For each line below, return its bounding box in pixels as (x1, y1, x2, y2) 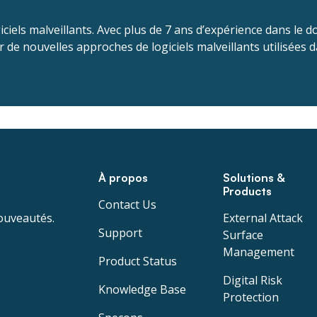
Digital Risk (222, 272, 282, 288)
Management (222, 244, 294, 260)
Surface (222, 227, 263, 243)
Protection (222, 289, 279, 305)
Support (98, 225, 142, 241)
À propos (98, 171, 148, 185)
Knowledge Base (98, 282, 186, 297)
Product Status (98, 253, 177, 269)
